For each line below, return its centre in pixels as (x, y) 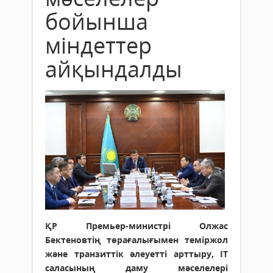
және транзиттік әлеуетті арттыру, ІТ (136, 254)
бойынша (97, 21)
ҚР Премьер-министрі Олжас (136, 226)
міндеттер (98, 45)
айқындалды (114, 69)
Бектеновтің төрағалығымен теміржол (136, 240)
